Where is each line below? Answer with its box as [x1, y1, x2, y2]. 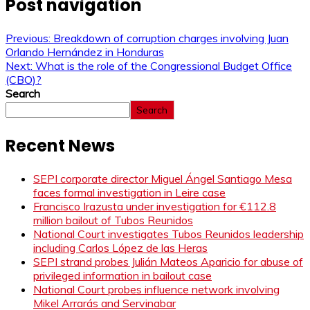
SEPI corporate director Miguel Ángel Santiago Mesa [33, 172, 292, 186]
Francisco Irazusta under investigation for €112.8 [33, 199, 276, 214]
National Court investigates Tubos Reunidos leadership [33, 227, 304, 241]
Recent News [6, 134, 115, 158]
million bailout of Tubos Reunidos [33, 213, 193, 228]
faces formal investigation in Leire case [33, 185, 226, 200]
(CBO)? [6, 73, 42, 87]
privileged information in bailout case [33, 268, 212, 283]
